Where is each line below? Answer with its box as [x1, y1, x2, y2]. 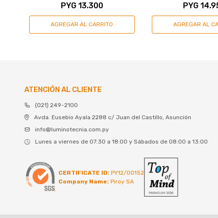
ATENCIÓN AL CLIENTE [24, 85, 102, 94]
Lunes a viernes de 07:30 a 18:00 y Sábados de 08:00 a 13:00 [35, 138, 208, 145]
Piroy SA [109, 178, 134, 185]
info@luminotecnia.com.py [35, 126, 109, 133]
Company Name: [58, 178, 109, 185]
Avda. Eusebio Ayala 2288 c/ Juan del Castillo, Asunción [34, 113, 191, 121]
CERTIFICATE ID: [58, 169, 109, 177]
